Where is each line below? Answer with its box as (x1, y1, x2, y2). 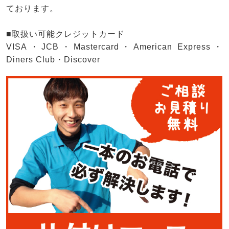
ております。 (6, 4, 58, 13)
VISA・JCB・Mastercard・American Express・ (6, 42, 222, 52)
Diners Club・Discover (6, 55, 100, 64)
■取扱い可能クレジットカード (6, 30, 125, 39)
